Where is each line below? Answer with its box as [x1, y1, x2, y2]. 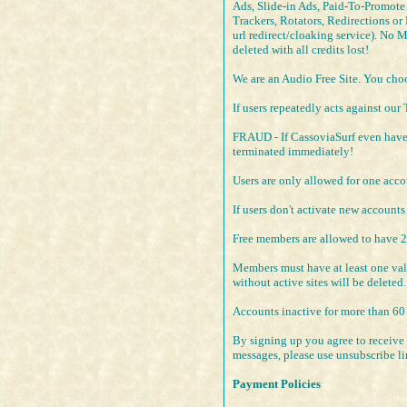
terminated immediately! [233, 144, 353, 159]
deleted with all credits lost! [233, 43, 369, 57]
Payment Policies [233, 377, 321, 392]
